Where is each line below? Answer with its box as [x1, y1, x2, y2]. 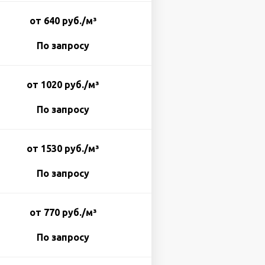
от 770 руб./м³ [29, 207, 97, 218]
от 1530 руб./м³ [27, 143, 99, 154]
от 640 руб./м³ [29, 15, 97, 26]
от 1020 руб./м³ [27, 79, 99, 90]
